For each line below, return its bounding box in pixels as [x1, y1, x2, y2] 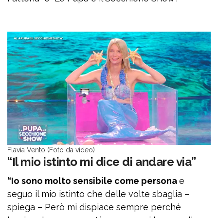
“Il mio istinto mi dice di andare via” [7, 155, 196, 169]
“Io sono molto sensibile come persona [7, 176, 179, 186]
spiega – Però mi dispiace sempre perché [7, 202, 181, 212]
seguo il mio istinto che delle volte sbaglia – [7, 189, 189, 199]
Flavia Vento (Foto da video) [7, 146, 95, 154]
